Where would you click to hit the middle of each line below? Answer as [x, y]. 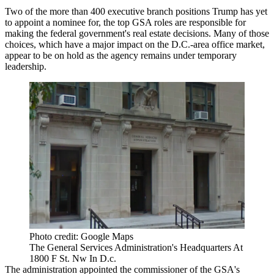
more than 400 [77, 11]
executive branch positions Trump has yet [186, 11]
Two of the [27, 11]
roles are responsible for [199, 22]
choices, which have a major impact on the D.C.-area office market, [135, 44]
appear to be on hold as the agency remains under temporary [121, 55]
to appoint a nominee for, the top [68, 22]
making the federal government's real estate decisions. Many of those [137, 33]
